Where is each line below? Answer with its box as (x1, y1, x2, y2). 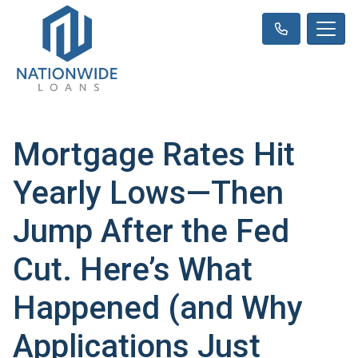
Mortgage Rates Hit (13, 135, 295, 173)
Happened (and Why (13, 288, 303, 327)
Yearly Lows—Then (13, 173, 284, 212)
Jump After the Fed (13, 212, 289, 250)
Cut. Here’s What (13, 250, 253, 288)
